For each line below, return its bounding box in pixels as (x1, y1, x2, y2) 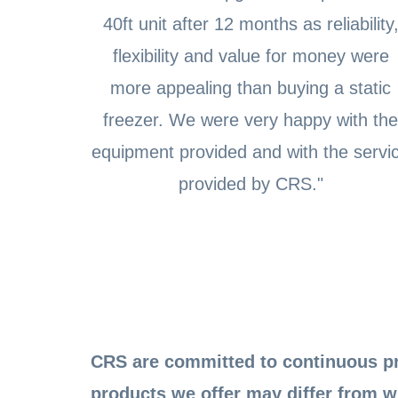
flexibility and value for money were (112, 46, 389, 67)
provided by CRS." (178, 174, 323, 195)
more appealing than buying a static (110, 78, 391, 99)
